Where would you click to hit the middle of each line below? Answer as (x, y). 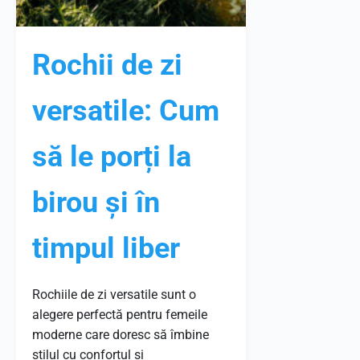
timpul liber (106, 248)
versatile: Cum (126, 111)
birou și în (96, 202)
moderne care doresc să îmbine (121, 335)
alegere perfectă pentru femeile (120, 315)
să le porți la (112, 157)
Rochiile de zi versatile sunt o (114, 295)
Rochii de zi (107, 65)
